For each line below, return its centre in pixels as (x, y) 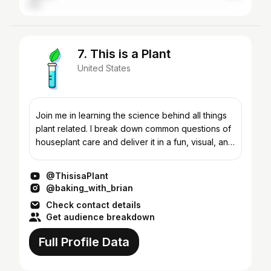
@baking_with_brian (90, 188)
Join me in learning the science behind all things (131, 115)
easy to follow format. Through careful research (131, 155)
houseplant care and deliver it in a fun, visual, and (135, 142)
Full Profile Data (84, 242)
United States (104, 68)
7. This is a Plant (124, 54)
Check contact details (93, 205)
